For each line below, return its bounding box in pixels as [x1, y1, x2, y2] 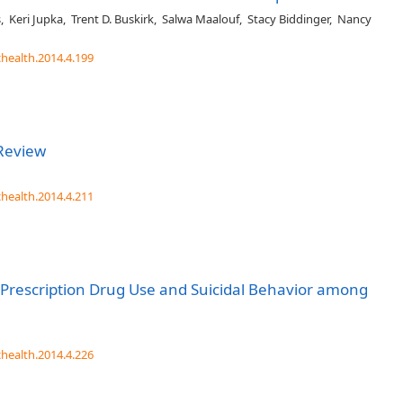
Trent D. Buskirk [71, 11, 154, 27]
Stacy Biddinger [247, 11, 329, 27]
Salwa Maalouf [162, 11, 239, 27]
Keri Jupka [9, 11, 63, 27]
